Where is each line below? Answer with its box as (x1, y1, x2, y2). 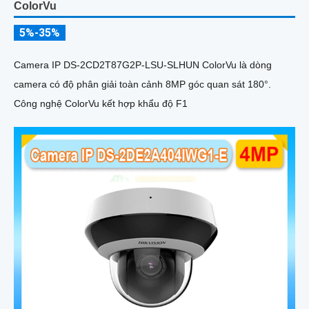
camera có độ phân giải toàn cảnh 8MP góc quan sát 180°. (14, 78, 271, 90)
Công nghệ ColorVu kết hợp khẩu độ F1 (14, 97, 188, 109)
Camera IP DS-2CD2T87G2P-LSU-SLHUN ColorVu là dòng (14, 59, 272, 70)
